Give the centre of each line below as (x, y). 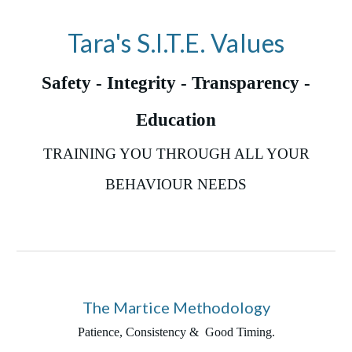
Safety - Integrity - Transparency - (176, 82)
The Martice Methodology (176, 307)
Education (176, 119)
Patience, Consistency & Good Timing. (176, 332)
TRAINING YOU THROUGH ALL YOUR (176, 153)
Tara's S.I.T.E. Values (176, 43)
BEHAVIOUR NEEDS (176, 184)
